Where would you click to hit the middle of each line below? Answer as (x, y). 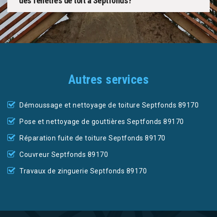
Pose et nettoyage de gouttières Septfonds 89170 (102, 122)
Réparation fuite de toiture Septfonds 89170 (93, 138)
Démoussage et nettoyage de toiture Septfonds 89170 (109, 105)
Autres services (108, 80)
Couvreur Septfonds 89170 (64, 155)
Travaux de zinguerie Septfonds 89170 (83, 171)
